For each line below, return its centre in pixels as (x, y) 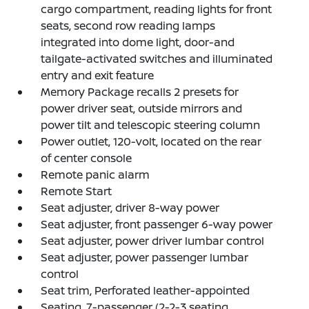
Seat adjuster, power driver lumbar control (153, 240)
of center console (87, 158)
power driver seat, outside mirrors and (142, 108)
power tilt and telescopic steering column (151, 124)
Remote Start (77, 191)
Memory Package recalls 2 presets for (140, 91)
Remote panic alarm (96, 174)
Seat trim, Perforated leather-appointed (146, 290)
